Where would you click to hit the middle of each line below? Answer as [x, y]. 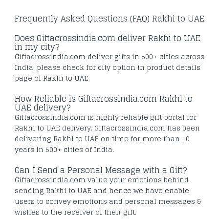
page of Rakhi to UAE [52, 78]
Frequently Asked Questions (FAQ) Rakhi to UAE [109, 18]
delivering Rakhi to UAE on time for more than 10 [102, 138]
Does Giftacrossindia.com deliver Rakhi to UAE [108, 38]
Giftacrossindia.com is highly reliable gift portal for [106, 117]
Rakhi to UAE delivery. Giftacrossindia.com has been [107, 128]
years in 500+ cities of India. [64, 149]
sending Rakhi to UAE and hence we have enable [102, 190]
